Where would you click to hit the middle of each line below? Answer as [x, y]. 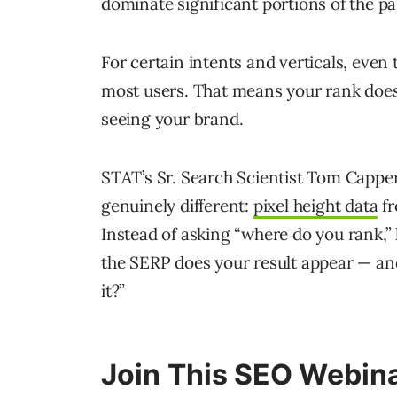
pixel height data [315, 206]
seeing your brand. [172, 119]
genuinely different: [177, 206]
